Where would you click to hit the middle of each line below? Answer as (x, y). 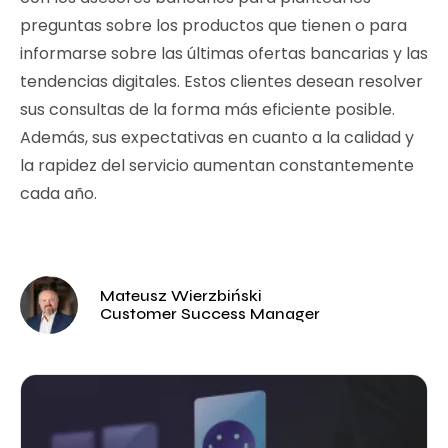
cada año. (58, 193)
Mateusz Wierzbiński (181, 295)
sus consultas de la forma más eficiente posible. (207, 109)
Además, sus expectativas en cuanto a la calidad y (217, 137)
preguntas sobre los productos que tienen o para (213, 25)
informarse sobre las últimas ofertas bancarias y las (224, 53)
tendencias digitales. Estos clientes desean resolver (221, 81)
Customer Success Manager (210, 313)
